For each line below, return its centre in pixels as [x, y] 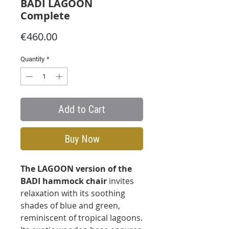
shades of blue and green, [70, 206]
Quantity [32, 59]
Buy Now [82, 139]
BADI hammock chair [65, 181]
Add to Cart [82, 109]
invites [121, 181]
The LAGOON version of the [76, 169]
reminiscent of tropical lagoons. [82, 218]
